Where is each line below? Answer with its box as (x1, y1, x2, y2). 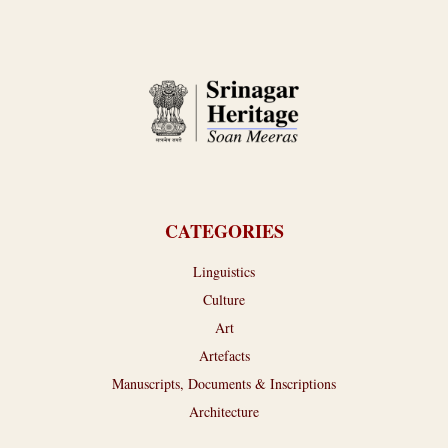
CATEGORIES (164, 217, 284, 244)
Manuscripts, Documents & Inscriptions (112, 373, 336, 393)
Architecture (189, 401, 259, 421)
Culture (203, 289, 245, 309)
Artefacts (198, 345, 250, 365)
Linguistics (193, 261, 255, 281)
